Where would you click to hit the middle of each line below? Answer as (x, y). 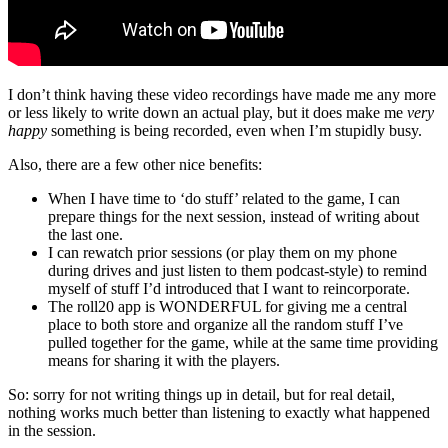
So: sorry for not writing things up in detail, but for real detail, (201, 395)
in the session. (52, 431)
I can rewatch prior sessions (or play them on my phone (222, 253)
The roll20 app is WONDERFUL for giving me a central (227, 307)
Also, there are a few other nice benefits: (135, 165)
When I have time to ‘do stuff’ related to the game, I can (224, 199)
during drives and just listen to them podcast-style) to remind (237, 271)
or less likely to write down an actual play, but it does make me (207, 113)
